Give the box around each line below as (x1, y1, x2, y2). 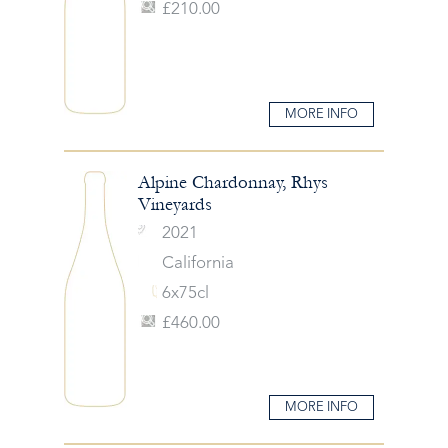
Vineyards (137, 194, 212, 215)
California (161, 255, 234, 272)
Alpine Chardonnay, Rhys (137, 172, 328, 193)
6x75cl (161, 285, 209, 302)
